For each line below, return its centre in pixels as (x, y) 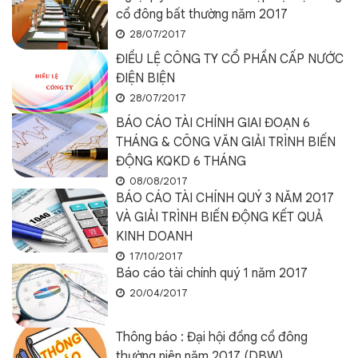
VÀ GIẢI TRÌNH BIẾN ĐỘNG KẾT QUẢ (219, 217)
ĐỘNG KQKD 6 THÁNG (181, 161)
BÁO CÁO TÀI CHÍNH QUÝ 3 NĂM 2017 (225, 198)
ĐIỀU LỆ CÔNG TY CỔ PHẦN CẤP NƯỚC (230, 59)
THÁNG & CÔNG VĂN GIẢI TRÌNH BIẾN (226, 142)
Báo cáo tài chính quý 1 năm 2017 (212, 273)
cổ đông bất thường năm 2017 (202, 14)
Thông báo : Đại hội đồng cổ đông (212, 337)
